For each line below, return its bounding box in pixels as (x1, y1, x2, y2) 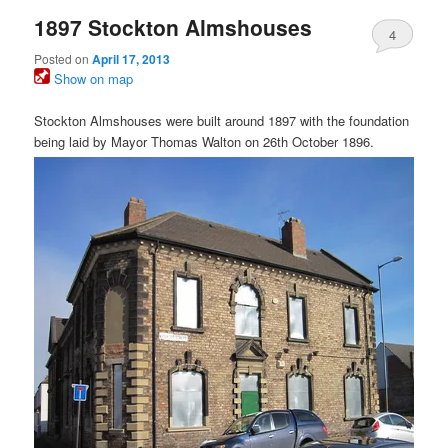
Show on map (50, 68, 134, 88)
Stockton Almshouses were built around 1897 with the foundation (34, 110, 410, 130)
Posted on (34, 49, 93, 67)
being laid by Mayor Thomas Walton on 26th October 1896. (34, 131, 375, 151)
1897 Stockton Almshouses (34, 12, 313, 43)
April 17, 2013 (92, 49, 171, 68)
